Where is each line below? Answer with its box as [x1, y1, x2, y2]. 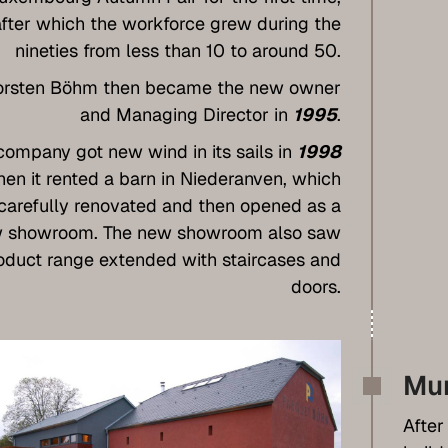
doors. [290, 274, 341, 298]
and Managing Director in [79, 102, 293, 126]
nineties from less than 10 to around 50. [14, 38, 341, 62]
